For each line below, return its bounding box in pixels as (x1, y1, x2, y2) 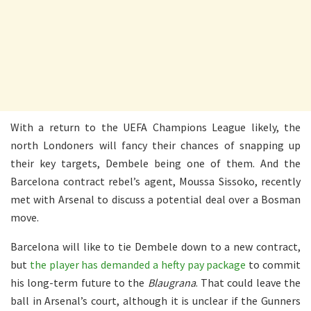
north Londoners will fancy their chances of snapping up (10, 138, 301, 153)
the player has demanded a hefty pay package (29, 258, 246, 272)
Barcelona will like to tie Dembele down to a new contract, (10, 239, 301, 254)
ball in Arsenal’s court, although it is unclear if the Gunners (10, 294, 301, 308)
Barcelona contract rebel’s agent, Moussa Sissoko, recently (10, 174, 301, 189)
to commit (246, 258, 301, 272)
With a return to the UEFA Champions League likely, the (10, 120, 301, 135)
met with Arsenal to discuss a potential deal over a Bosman (10, 192, 301, 207)
